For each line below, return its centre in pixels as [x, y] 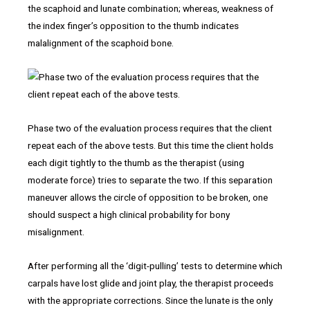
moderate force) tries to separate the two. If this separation [150, 180]
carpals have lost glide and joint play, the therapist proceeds [151, 283]
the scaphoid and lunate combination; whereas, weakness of [151, 9]
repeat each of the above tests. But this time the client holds [151, 146]
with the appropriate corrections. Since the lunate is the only [150, 300]
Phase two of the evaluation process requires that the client [150, 128]
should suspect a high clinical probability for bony [129, 215]
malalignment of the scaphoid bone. [101, 43]
